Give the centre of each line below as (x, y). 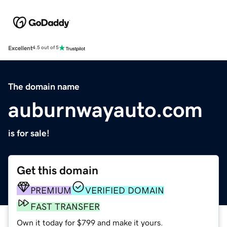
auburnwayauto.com (105, 110)
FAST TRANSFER (65, 206)
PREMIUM (51, 190)
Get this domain (58, 170)
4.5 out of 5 (46, 48)
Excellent (20, 48)
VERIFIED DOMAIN (125, 190)
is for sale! (29, 133)
